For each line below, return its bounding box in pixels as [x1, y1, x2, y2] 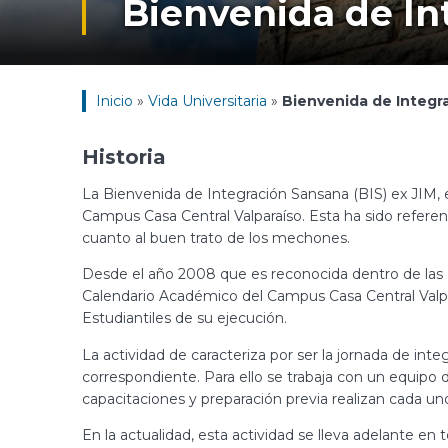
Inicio [96, 92, 133, 110]
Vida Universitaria [148, 92, 267, 110]
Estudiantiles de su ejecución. [82, 309, 291, 328]
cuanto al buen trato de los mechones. [82, 228, 354, 247]
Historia [82, 145, 166, 170]
